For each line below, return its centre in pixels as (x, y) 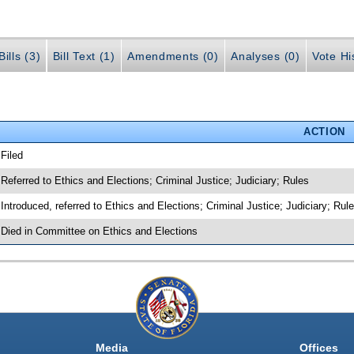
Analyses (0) (265, 56)
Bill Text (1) (84, 56)
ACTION (324, 131)
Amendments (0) (173, 56)
